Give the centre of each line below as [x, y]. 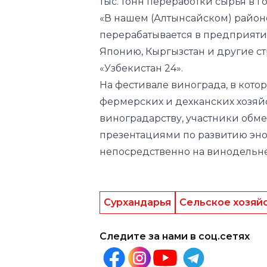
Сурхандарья [137, 202]
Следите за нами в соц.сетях [175, 236]
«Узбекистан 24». [141, 68]
